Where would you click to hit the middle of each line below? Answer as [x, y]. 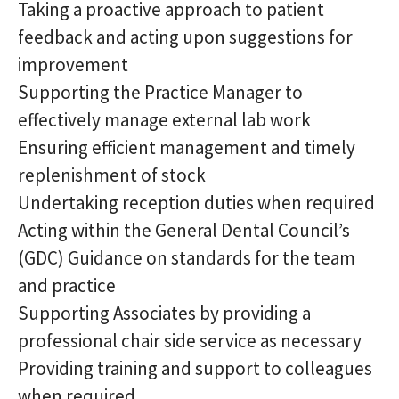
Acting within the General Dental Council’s [184, 230]
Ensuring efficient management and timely [187, 147]
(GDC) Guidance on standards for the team [187, 258]
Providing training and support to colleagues [195, 368]
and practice [67, 285]
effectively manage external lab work [164, 120]
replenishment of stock [112, 175]
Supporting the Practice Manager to [160, 92]
